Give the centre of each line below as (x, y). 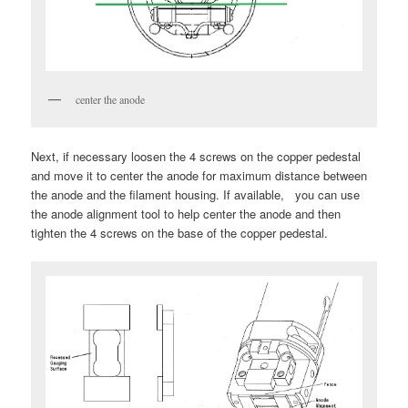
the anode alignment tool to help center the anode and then (186, 213)
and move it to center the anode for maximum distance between (199, 175)
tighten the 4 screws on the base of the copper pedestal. (180, 232)
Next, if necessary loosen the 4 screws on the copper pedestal (196, 156)
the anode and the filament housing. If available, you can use (196, 194)
